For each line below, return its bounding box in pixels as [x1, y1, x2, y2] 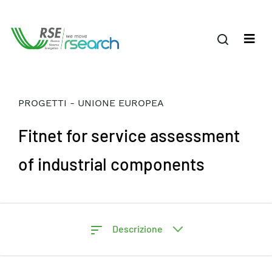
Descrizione [112, 223, 165, 234]
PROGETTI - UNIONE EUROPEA [18, 97, 164, 109]
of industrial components [18, 154, 205, 174]
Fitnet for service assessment [18, 125, 240, 146]
